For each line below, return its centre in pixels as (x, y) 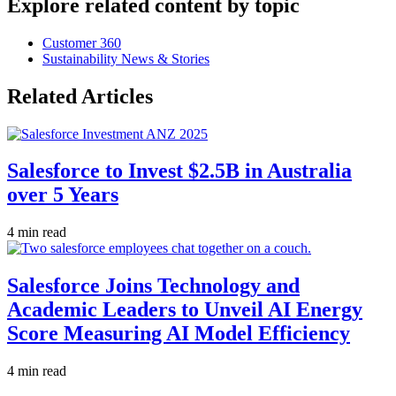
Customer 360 (82, 42)
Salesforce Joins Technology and (153, 286)
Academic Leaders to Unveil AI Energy (185, 310)
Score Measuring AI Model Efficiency (179, 334)
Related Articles (80, 96)
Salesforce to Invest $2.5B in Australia (179, 171)
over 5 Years (63, 195)
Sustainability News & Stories (126, 58)
